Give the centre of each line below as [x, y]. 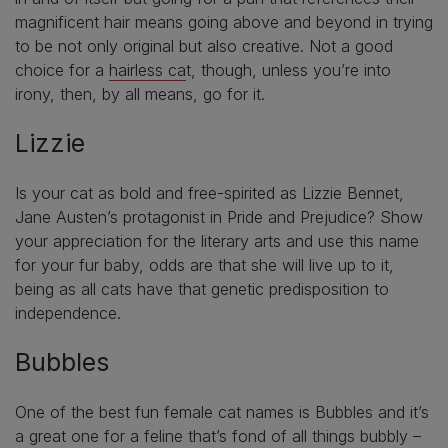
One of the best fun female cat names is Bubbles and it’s [222, 412]
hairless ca [147, 70]
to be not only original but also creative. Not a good [204, 46]
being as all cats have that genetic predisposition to [202, 289]
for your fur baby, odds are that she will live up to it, [204, 265]
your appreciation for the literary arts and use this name [217, 241]
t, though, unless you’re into [288, 70]
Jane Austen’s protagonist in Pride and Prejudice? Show [219, 217]
